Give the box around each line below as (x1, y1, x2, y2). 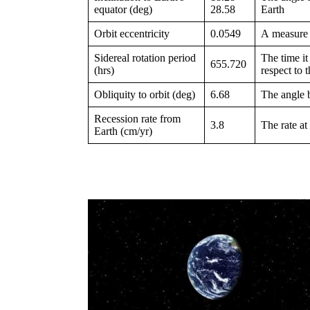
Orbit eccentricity (94, 28, 170, 40)
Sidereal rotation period (94, 52, 196, 64)
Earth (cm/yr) (94, 125, 152, 138)
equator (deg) (94, 3, 152, 16)
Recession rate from (94, 113, 181, 125)
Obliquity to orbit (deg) (94, 89, 195, 101)
